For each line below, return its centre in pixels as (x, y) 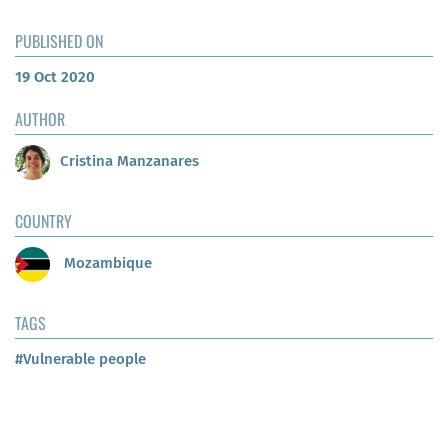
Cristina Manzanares (129, 161)
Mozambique (106, 263)
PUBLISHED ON (59, 40)
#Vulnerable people (80, 358)
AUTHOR (40, 118)
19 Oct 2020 (55, 76)
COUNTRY (43, 220)
